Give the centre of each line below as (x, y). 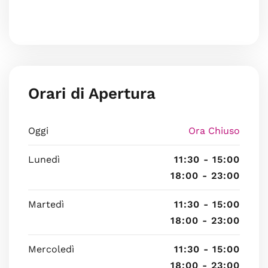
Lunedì (44, 159)
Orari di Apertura (92, 93)
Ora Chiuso (214, 131)
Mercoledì (51, 249)
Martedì (46, 204)
